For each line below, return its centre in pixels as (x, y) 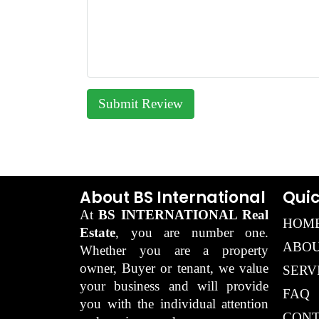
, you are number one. (192, 232)
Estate (98, 232)
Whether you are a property (174, 250)
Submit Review (141, 103)
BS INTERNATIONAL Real (184, 214)
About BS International (173, 197)
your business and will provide (174, 286)
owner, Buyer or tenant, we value (174, 268)
